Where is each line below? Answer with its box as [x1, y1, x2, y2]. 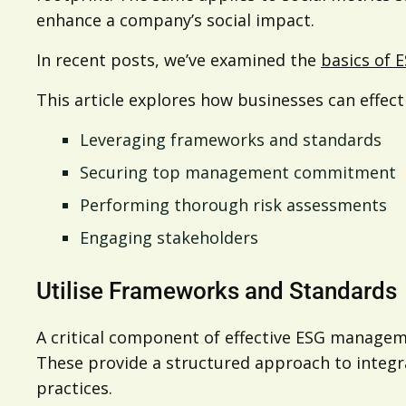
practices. [36, 377, 112, 399]
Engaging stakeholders [80, 227, 258, 248]
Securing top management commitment [80, 161, 396, 183]
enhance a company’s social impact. [36, 9, 314, 31]
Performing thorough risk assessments [80, 194, 387, 216]
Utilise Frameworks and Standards [36, 277, 397, 304]
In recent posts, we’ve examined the [36, 49, 321, 71]
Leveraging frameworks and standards [80, 129, 382, 150]
